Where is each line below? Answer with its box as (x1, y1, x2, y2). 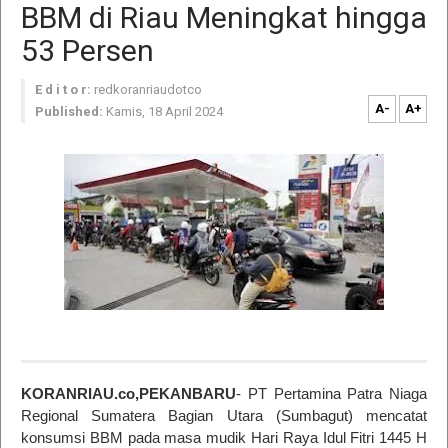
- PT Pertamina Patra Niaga (236, 385, 427, 402)
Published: (35, 104, 103, 119)
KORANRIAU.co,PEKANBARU (21, 385, 236, 402)
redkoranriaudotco (94, 82, 202, 97)
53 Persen (21, 33, 154, 68)
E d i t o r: (35, 82, 91, 97)
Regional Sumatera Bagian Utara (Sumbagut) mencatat (21, 407, 427, 424)
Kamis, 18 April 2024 (106, 104, 223, 119)
